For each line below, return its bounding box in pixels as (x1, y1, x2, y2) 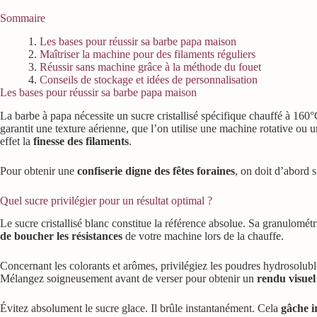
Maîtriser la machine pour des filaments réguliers (40, 47, 255, 60)
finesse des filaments (33, 134, 129, 147)
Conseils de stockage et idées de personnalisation (40, 73, 258, 86)
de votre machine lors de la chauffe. (122, 230, 284, 243)
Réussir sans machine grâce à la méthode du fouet (40, 60, 261, 73)
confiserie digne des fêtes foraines (77, 164, 235, 177)
